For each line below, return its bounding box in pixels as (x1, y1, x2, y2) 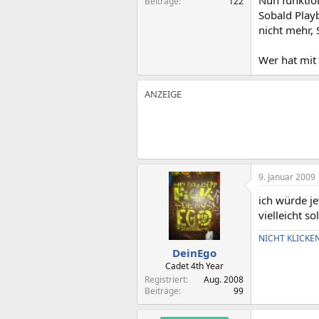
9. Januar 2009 (258, 171, 315, 183)
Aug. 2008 (204, 273, 244, 286)
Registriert (145, 273, 186, 286)
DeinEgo (172, 245, 216, 260)
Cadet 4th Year (164, 259, 224, 272)
